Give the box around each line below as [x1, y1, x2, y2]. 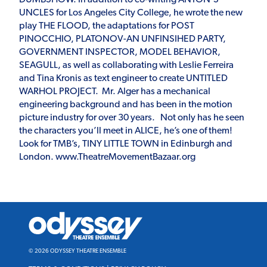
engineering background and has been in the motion [19, 100, 232, 110]
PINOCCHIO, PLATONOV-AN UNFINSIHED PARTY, [19, 34, 226, 44]
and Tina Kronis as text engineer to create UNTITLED [19, 73, 228, 83]
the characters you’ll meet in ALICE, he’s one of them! [19, 126, 234, 136]
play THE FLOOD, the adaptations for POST [19, 21, 194, 31]
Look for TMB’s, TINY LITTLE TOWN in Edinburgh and [19, 139, 232, 149]
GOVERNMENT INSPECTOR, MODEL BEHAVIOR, [19, 47, 221, 57]
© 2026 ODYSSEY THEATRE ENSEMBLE [29, 248, 126, 254]
